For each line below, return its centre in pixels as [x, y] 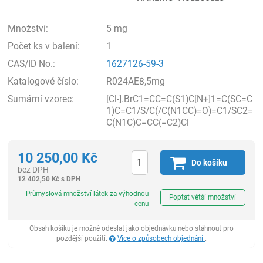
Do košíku [210, 162]
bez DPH [33, 169]
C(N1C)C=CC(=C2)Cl [148, 122]
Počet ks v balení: [44, 46]
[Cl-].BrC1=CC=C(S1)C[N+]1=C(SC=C [180, 99]
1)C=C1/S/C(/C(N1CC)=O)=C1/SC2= [180, 111]
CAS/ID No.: [32, 64]
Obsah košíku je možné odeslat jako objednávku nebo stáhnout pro [131, 228]
